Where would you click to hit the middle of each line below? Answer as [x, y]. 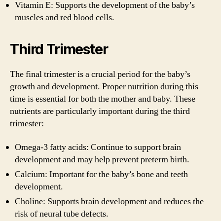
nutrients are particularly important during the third [100, 111]
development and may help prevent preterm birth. [102, 159]
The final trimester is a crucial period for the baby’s [100, 74]
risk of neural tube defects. [62, 214]
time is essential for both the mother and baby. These [103, 99]
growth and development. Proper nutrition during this [104, 87]
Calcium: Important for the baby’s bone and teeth [101, 174]
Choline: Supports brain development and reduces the [109, 201]
